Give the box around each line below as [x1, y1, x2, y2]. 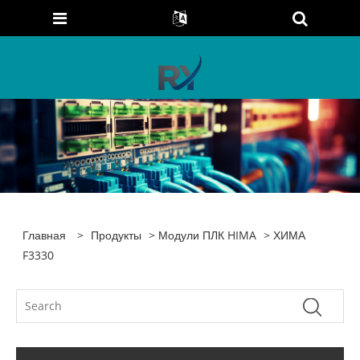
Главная [22, 227, 67, 243]
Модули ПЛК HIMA [158, 227, 257, 243]
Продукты [91, 227, 142, 243]
